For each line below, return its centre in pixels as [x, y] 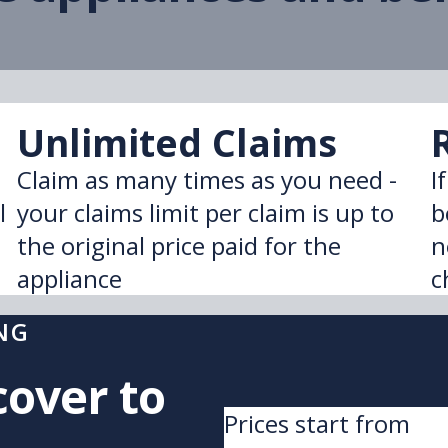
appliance [70, 278]
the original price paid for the [179, 245]
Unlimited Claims [177, 142]
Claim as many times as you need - [207, 179]
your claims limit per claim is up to [206, 212]
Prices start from [317, 423]
